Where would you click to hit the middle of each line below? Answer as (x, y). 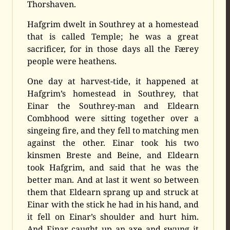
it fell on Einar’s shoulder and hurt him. (113, 217)
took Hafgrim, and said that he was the (113, 168)
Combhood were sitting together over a (113, 118)
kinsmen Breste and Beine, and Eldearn (113, 155)
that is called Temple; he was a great (113, 37)
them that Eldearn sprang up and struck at (113, 192)
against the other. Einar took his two (113, 143)
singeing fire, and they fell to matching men (113, 131)
